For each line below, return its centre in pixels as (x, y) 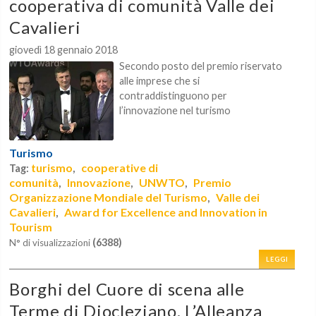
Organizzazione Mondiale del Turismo (109, 197)
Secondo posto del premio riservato (201, 66)
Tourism (31, 226)
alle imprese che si (160, 80)
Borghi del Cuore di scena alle (127, 288)
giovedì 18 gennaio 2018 (64, 49)
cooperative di (120, 167)
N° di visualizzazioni (51, 242)
